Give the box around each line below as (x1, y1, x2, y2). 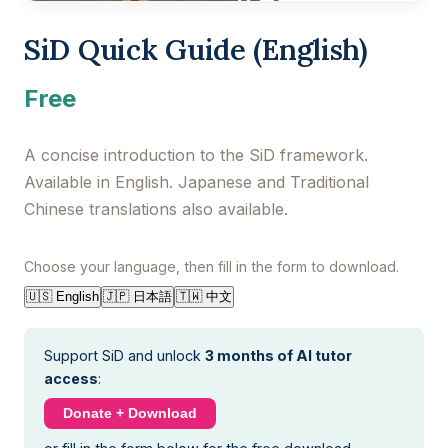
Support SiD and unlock (44, 346, 205, 364)
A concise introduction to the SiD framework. (24, 144, 368, 165)
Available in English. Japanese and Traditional (24, 171, 369, 192)
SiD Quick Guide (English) (24, 30, 368, 68)
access (44, 369, 98, 387)
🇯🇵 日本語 (103, 288, 172, 304)
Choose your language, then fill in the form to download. (24, 257, 399, 275)
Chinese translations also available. (24, 198, 288, 219)
